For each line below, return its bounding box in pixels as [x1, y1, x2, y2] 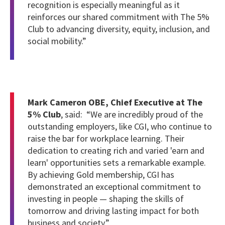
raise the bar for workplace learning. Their [28, 132, 184, 144]
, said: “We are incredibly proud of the [61, 108, 203, 120]
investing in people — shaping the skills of [28, 192, 184, 204]
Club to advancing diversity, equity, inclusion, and [28, 23, 210, 35]
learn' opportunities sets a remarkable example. [28, 156, 206, 168]
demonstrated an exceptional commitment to [28, 180, 201, 192]
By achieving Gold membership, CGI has [28, 168, 174, 180]
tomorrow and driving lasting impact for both [28, 204, 199, 216]
